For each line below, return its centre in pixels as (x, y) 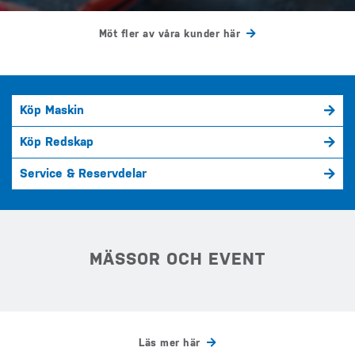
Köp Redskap (57, 142)
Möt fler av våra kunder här (169, 34)
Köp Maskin (52, 111)
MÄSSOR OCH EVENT (177, 259)
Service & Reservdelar (83, 174)
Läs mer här (170, 343)
